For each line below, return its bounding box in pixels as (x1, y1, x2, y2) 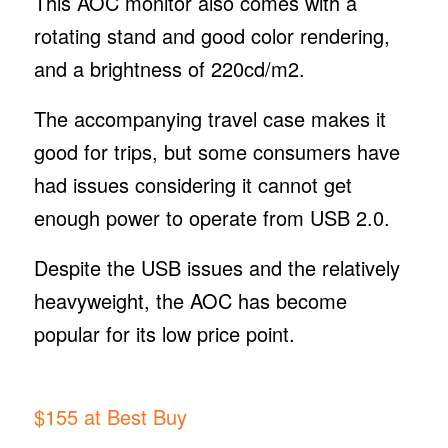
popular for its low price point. (33, 318, 301, 348)
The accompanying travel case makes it (33, 103, 386, 133)
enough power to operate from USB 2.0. (33, 202, 390, 232)
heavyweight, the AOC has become (33, 285, 347, 315)
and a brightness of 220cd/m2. (33, 53, 305, 83)
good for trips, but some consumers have (33, 136, 400, 166)
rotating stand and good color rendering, (33, 20, 390, 50)
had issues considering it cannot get (33, 169, 352, 199)
